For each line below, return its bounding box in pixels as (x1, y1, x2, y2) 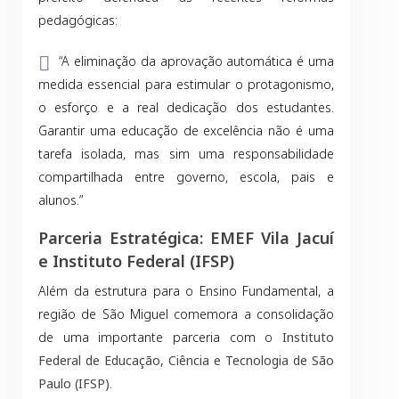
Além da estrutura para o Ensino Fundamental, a (38, 282, 334, 299)
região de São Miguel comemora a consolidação (38, 305, 334, 322)
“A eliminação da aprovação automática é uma (59, 53, 334, 69)
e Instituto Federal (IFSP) (38, 250, 234, 272)
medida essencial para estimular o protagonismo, (38, 76, 334, 93)
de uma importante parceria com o (38, 329, 282, 346)
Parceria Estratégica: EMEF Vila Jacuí (38, 227, 334, 248)
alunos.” (38, 191, 83, 208)
